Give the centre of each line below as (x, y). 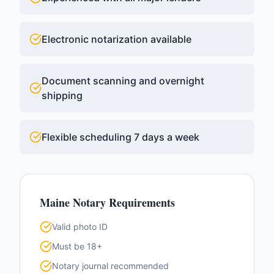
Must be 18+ (77, 246)
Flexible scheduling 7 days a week (120, 137)
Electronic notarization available (117, 39)
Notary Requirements (122, 202)
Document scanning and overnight (123, 81)
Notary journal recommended (110, 266)
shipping (62, 95)
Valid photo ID (80, 227)
